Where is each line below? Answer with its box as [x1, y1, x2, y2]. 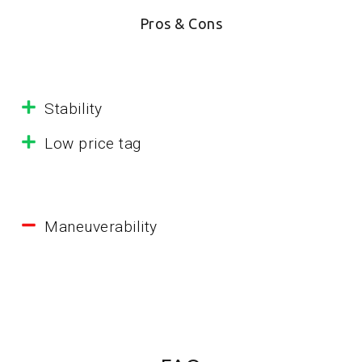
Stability [44, 99, 103, 119]
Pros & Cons [139, 15, 223, 32]
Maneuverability [44, 217, 158, 237]
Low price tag [44, 134, 141, 154]
